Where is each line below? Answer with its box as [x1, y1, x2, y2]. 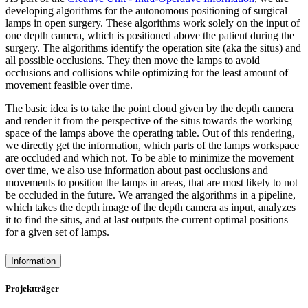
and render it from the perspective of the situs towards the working [5, 115, 292, 127]
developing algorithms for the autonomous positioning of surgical [5, 5, 287, 17]
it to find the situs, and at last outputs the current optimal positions [5, 214, 288, 226]
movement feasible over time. [5, 79, 133, 91]
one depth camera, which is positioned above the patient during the [5, 30, 294, 42]
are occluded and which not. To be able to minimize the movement [5, 152, 294, 164]
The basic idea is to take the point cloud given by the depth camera [5, 102, 294, 115]
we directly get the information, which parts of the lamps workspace [5, 140, 299, 152]
